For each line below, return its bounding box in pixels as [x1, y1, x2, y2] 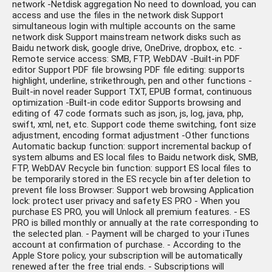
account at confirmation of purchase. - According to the [12, 239, 241, 251]
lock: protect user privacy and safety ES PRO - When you [12, 195, 240, 207]
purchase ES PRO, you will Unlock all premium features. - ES [12, 206, 250, 218]
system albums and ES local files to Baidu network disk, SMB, [12, 152, 258, 163]
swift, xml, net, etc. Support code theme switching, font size [12, 119, 256, 131]
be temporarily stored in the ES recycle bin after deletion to [12, 174, 251, 185]
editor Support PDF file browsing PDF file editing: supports [12, 64, 245, 76]
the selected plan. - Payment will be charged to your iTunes [12, 228, 250, 240]
